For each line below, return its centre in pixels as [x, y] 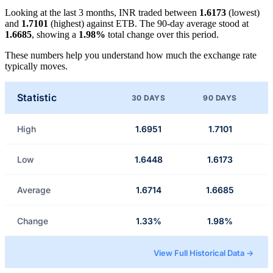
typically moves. [36, 66]
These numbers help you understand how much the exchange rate [131, 55]
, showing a [55, 35]
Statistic [37, 98]
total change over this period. [162, 35]
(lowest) [243, 13]
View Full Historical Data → [204, 253]
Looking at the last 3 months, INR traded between [102, 13]
